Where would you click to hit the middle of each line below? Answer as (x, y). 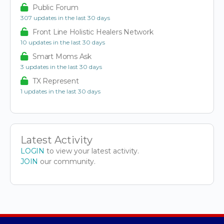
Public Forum (55, 7)
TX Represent (56, 81)
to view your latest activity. (91, 151)
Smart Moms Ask (62, 56)
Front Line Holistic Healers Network (93, 32)
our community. (67, 161)
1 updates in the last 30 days (60, 91)
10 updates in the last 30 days (63, 42)
